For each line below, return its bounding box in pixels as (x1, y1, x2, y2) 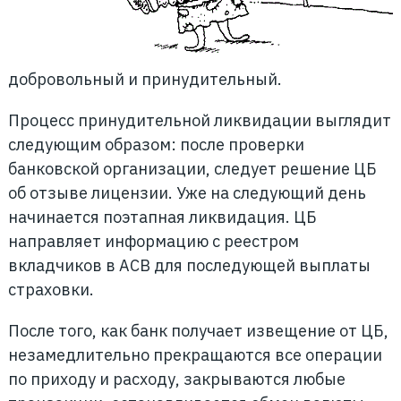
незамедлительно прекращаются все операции (7, 345, 382, 365)
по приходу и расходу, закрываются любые (7, 369, 346, 389)
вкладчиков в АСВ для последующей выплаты (7, 255, 371, 276)
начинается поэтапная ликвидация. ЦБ (7, 207, 317, 227)
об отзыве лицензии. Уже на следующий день (7, 183, 366, 203)
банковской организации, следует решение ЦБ (7, 158, 377, 179)
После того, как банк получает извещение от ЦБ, (7, 320, 388, 341)
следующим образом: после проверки (7, 134, 304, 155)
